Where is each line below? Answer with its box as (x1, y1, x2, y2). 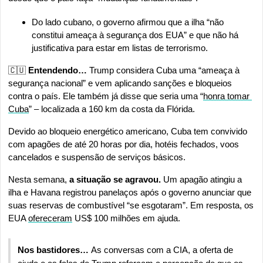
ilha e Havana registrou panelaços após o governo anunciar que (8, 187, 251, 197)
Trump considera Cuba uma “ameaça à (87, 65, 240, 75)
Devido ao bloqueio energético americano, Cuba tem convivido (8, 126, 247, 136)
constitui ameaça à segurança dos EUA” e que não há (32, 29, 238, 40)
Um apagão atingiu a (163, 174, 242, 184)
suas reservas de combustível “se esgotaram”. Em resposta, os (8, 200, 254, 210)
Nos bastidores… (18, 244, 91, 255)
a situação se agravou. (67, 174, 163, 184)
